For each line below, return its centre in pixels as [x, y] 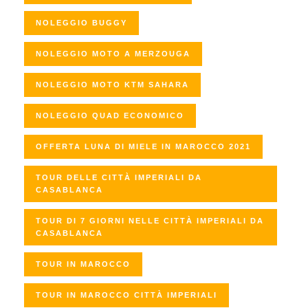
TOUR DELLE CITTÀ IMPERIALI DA [119, 178]
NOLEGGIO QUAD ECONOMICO [110, 116]
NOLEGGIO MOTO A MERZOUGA [113, 54]
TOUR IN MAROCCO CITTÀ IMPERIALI [126, 295]
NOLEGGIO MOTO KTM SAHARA [112, 85]
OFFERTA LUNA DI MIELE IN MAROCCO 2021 [143, 147]
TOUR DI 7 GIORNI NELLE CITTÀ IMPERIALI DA [150, 221]
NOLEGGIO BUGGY [81, 23]
